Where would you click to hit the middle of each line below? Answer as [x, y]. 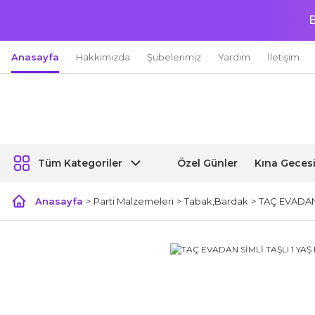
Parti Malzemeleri [134, 201]
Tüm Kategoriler [80, 163]
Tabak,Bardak [216, 201]
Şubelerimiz [174, 57]
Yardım [234, 57]
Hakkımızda [103, 57]
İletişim [283, 57]
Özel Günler [207, 163]
